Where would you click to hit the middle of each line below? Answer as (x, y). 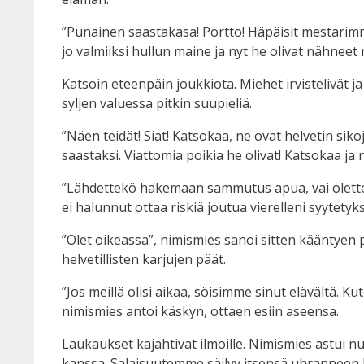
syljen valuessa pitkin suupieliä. (157, 104)
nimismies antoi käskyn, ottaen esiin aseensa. (200, 312)
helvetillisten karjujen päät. (144, 260)
